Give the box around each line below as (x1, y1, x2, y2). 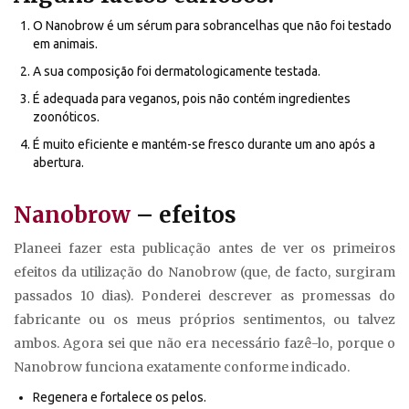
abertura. (33, 155, 84, 171)
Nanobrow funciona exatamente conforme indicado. (14, 359, 350, 376)
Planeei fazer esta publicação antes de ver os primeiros (14, 240, 395, 257)
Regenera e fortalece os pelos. (33, 390, 206, 405)
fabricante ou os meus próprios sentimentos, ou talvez (14, 311, 395, 329)
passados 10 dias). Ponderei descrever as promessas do (14, 288, 395, 305)
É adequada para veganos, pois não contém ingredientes (33, 91, 351, 107)
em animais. (33, 37, 98, 52)
